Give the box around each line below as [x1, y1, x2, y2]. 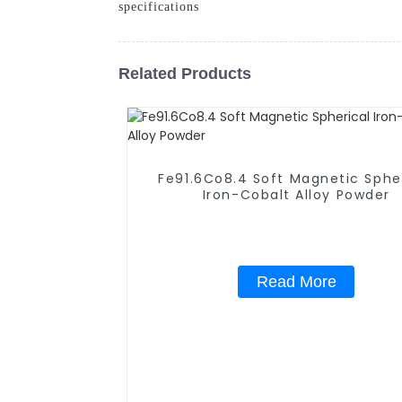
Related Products [118, 64, 251, 83]
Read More [256, 272, 336, 291]
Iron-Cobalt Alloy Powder [202, 185, 390, 204]
